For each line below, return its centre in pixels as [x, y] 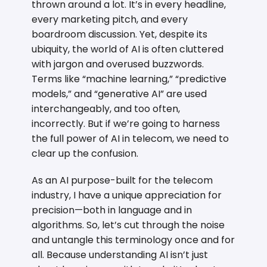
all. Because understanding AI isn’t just [120, 254]
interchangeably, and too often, [106, 108]
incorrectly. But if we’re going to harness [126, 123]
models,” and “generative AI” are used [119, 94]
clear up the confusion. [85, 153]
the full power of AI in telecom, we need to [131, 138]
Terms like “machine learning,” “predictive [129, 79]
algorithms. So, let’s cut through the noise [128, 225]
